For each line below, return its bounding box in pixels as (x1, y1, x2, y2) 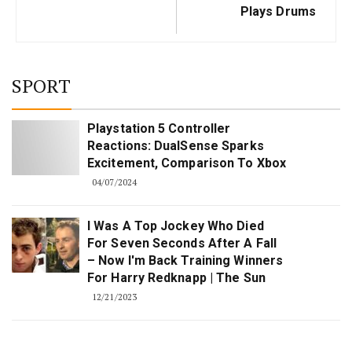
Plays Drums (240, 4, 316, 20)
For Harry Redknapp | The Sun (87, 270, 266, 286)
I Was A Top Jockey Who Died (87, 218, 264, 234)
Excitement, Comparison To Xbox (87, 156, 287, 171)
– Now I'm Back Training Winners (87, 253, 284, 269)
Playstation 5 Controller (87, 121, 231, 137)
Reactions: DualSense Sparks (87, 138, 264, 154)
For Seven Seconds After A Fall (87, 236, 277, 251)
